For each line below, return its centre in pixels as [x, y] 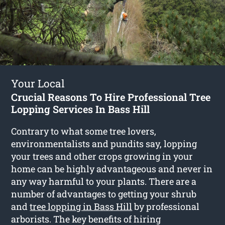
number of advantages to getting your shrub [104, 194]
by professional [166, 206]
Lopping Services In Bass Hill [81, 109]
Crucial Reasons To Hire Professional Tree [111, 97]
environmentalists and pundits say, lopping [104, 143]
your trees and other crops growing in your [102, 156]
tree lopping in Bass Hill [81, 206]
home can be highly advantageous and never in [112, 168]
